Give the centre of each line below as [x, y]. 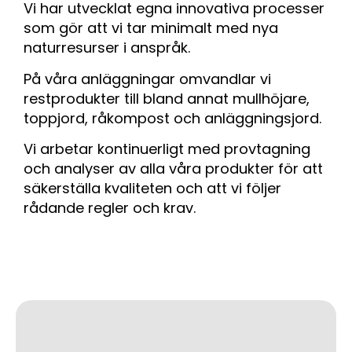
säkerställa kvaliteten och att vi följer [152, 189]
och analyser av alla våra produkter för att [173, 169]
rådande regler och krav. [110, 208]
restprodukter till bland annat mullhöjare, [167, 98]
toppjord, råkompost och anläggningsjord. [172, 118]
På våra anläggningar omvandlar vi [147, 79]
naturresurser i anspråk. [107, 48]
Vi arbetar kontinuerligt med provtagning [167, 149]
